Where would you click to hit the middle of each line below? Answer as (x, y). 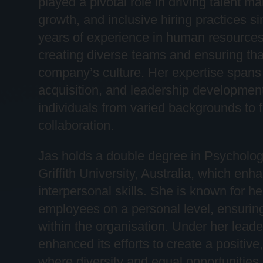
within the (67, 226)
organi (113, 226)
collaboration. (76, 125)
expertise (198, 72)
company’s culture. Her (105, 72)
